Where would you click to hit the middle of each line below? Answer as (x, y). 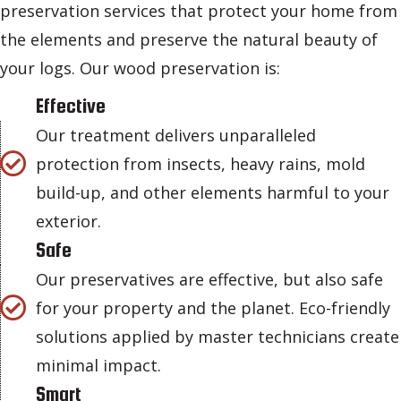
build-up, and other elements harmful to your (213, 193)
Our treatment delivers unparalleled (176, 136)
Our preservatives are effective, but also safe (209, 280)
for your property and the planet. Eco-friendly (213, 308)
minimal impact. (98, 366)
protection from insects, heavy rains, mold (200, 164)
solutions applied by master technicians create (218, 337)
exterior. (68, 222)
